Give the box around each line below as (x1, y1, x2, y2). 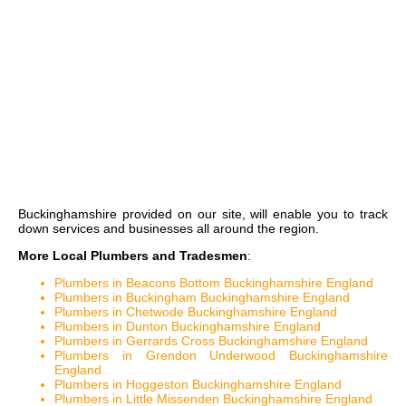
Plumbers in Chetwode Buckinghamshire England (54, 304, 337, 320)
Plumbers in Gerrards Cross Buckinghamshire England (54, 333, 368, 349)
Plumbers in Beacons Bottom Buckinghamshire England (54, 275, 373, 291)
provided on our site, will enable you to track (117, 207, 388, 222)
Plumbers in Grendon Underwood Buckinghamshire (54, 348, 388, 363)
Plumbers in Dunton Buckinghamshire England (54, 319, 321, 334)
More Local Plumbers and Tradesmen (18, 248, 247, 264)
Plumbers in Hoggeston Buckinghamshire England (54, 377, 342, 392)
